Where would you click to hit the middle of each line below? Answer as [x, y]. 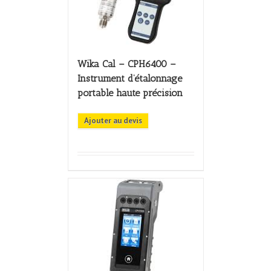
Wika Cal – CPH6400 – [126, 64]
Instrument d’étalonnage [129, 79]
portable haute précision [130, 93]
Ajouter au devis [113, 121]
